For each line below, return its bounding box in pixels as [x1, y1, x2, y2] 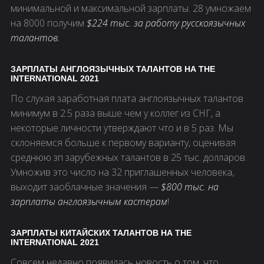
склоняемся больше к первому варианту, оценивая [11, 136, 236, 150]
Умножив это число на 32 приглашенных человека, [11, 166, 234, 179]
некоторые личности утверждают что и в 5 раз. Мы [11, 121, 233, 135]
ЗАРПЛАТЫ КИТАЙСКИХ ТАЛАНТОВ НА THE [11, 228, 192, 238]
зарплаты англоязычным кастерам [11, 195, 167, 209]
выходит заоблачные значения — [11, 180, 161, 194]
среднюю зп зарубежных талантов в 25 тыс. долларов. [11, 151, 247, 164]
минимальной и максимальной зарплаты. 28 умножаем [11, 2, 251, 15]
